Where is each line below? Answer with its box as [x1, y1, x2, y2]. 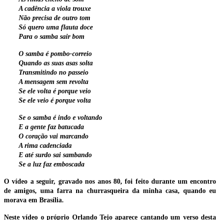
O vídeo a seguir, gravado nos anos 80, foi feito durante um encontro [4, 178, 216, 186]
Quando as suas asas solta [19, 59, 93, 67]
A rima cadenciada [19, 142, 72, 150]
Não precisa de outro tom [19, 14, 90, 22]
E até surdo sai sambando [19, 151, 92, 159]
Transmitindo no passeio [19, 69, 88, 77]
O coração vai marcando [19, 133, 88, 140]
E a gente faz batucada [19, 123, 84, 131]
